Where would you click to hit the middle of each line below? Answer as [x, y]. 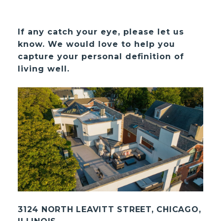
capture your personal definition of [101, 56]
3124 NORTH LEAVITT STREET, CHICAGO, [110, 210]
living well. [44, 69]
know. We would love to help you [97, 44]
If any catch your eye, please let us [101, 32]
